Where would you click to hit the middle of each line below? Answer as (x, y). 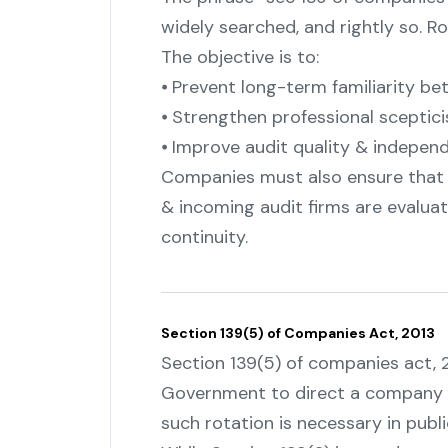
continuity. (204, 237)
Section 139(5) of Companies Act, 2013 (297, 333)
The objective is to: (239, 57)
